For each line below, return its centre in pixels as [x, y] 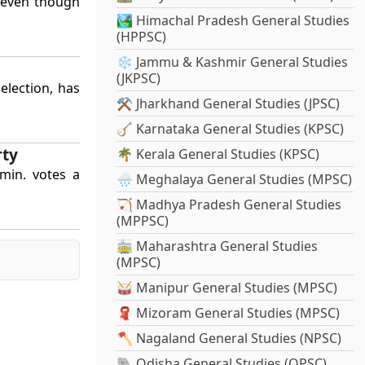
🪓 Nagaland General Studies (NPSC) [229, 339]
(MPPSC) [143, 221]
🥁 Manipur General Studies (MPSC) [227, 288]
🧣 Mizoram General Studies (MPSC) [229, 313]
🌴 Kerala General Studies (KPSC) [218, 154]
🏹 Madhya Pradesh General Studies [229, 205]
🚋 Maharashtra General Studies [218, 246]
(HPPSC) [142, 37]
